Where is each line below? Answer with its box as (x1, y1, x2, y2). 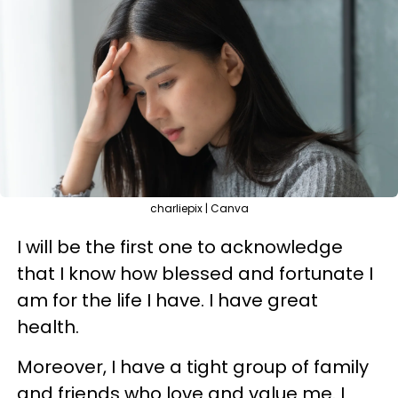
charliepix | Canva (149, 201, 249, 216)
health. (17, 314, 79, 339)
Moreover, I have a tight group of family (17, 354, 369, 379)
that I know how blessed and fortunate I (17, 261, 373, 286)
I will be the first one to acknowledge (17, 235, 343, 259)
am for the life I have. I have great (17, 288, 318, 313)
